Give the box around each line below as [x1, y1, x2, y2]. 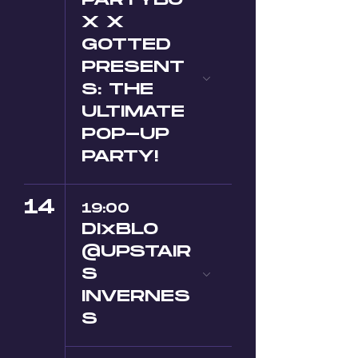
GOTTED [82, 35, 171, 54]
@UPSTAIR [82, 242, 191, 261]
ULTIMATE [82, 102, 185, 121]
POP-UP [82, 125, 169, 144]
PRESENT [82, 58, 185, 77]
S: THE [82, 80, 153, 99]
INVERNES [82, 287, 190, 306]
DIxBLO [82, 220, 158, 239]
